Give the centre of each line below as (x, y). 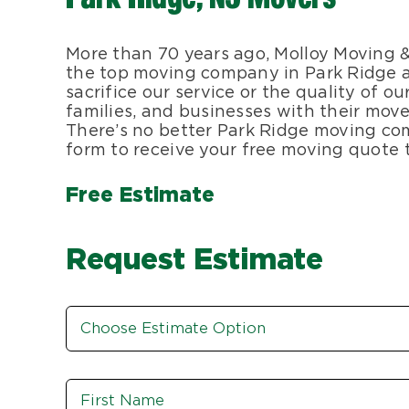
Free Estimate (140, 194)
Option (95, 337)
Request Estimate (194, 258)
